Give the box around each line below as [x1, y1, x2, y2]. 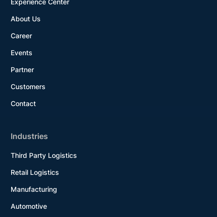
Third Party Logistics [11, 151, 77, 159]
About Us [11, 14, 41, 23]
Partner [11, 65, 34, 74]
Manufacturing [11, 185, 58, 193]
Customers [11, 82, 46, 91]
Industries [11, 131, 48, 141]
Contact [11, 99, 36, 108]
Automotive [11, 201, 47, 210]
